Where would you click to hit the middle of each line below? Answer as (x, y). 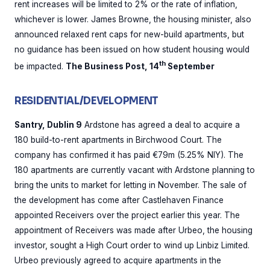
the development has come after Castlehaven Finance (119, 200)
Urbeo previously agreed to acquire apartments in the (118, 260)
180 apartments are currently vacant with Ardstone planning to (135, 170)
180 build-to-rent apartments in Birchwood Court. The (118, 140)
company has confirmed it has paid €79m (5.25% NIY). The (129, 155)
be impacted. (40, 66)
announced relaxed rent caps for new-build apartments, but (129, 35)
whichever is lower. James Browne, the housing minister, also (133, 20)
